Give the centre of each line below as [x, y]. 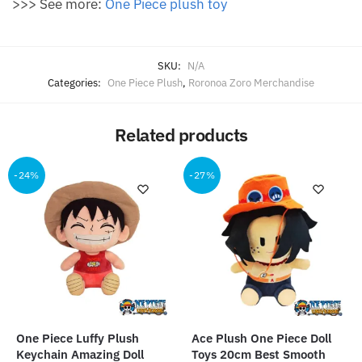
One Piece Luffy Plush [78, 338]
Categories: [76, 83]
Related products [181, 134]
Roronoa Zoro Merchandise [251, 83]
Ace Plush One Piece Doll [262, 338]
